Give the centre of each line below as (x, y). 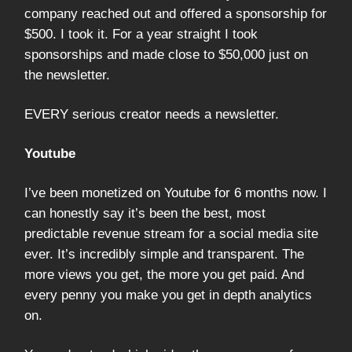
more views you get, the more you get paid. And (164, 275)
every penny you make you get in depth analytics (168, 295)
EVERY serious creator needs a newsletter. (152, 115)
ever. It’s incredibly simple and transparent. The (164, 255)
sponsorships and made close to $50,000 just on (166, 55)
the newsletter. (67, 75)
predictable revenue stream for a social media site (171, 234)
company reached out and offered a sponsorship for (176, 14)
